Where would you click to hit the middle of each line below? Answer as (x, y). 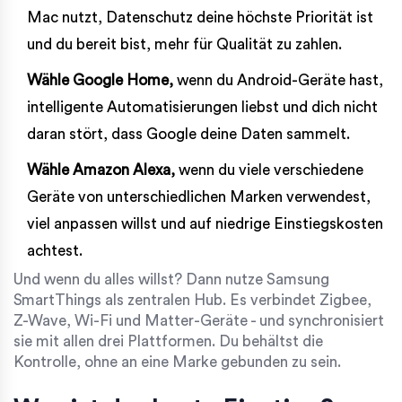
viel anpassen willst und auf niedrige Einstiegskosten (205, 224)
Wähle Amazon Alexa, (101, 170)
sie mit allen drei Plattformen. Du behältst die (168, 342)
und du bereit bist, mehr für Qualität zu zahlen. (184, 45)
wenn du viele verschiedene (269, 170)
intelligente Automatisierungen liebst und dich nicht (202, 108)
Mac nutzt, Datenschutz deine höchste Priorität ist (200, 18)
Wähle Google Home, (100, 81)
